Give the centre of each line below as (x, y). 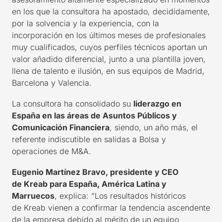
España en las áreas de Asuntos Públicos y (94, 115)
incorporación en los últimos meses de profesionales (109, 35)
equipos (147, 71)
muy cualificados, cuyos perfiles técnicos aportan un (110, 47)
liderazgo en (157, 104)
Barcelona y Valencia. (54, 83)
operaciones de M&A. (53, 151)
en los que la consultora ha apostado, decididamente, (111, 11)
